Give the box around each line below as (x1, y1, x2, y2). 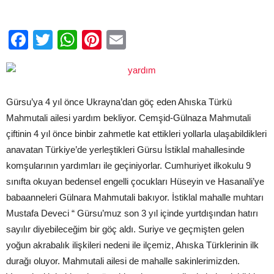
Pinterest (102, 29, 179, 51)
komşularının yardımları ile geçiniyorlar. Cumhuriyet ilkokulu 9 (6, 160, 251, 171)
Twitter (53, 29, 111, 51)
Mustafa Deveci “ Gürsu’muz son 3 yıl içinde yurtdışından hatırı (6, 208, 258, 218)
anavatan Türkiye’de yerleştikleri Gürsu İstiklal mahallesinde (6, 144, 245, 155)
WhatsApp (77, 29, 168, 51)
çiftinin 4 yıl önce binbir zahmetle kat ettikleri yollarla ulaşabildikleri (6, 128, 267, 139)
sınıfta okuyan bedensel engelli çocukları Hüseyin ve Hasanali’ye (6, 176, 264, 187)
